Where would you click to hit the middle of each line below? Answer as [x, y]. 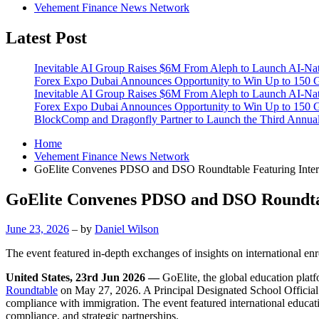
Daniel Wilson [127, 229]
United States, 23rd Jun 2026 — [84, 278]
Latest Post [46, 37]
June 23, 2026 [37, 229]
